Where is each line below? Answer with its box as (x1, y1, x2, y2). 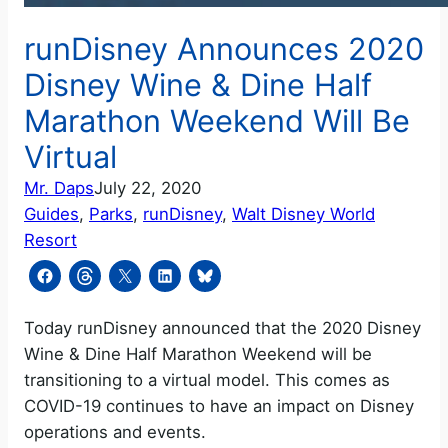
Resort (24, 229, 77, 250)
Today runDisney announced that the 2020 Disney (24, 318, 421, 339)
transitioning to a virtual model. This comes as (24, 370, 390, 391)
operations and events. (24, 422, 206, 443)
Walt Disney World (232, 203, 375, 224)
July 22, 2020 (94, 177, 201, 198)
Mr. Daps (24, 177, 94, 198)
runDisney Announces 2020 (24, 29, 424, 67)
